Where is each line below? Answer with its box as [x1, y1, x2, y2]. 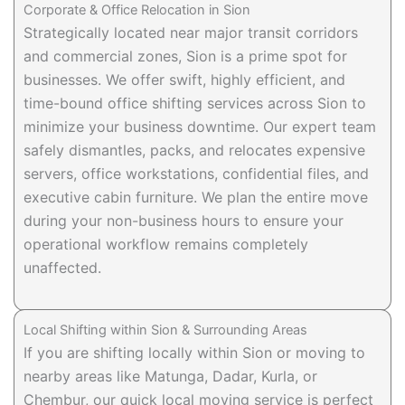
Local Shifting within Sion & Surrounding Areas [24, 321, 307, 338]
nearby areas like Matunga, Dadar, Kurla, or [24, 366, 317, 385]
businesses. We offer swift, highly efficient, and [24, 71, 345, 89]
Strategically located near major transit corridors [24, 24, 358, 42]
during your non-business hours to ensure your [24, 212, 344, 231]
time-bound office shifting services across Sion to [24, 94, 366, 113]
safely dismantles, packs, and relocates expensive [24, 141, 365, 160]
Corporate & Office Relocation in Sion [24, 2, 250, 19]
